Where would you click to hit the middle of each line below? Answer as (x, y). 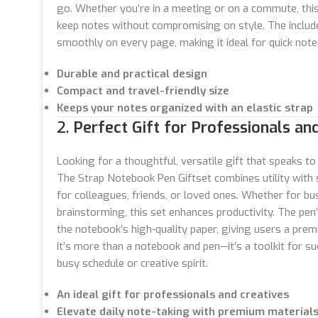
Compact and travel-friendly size (143, 91)
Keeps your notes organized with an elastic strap (185, 108)
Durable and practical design (132, 73)
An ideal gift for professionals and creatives (173, 294)
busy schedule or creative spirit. (132, 263)
